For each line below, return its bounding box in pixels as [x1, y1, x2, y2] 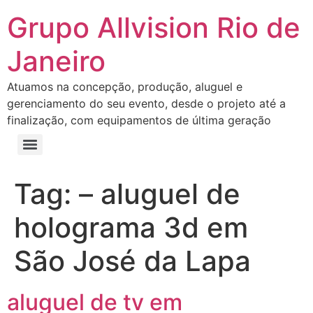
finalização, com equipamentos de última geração [7, 113, 271, 127]
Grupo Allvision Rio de [7, 10, 300, 45]
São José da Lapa [14, 244, 251, 278]
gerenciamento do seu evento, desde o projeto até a [7, 96, 286, 110]
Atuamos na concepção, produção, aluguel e [7, 80, 242, 94]
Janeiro [7, 44, 105, 78]
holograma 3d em [14, 210, 248, 245]
